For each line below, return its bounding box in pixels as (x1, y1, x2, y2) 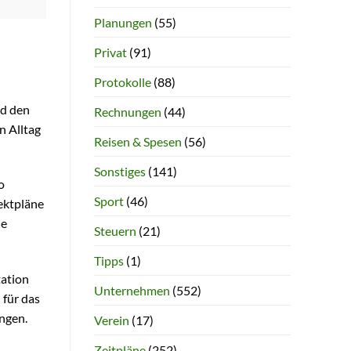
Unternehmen (93, 282, 170, 298)
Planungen (93, 14, 152, 30)
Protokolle (93, 74, 151, 89)
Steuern (93, 223, 136, 238)
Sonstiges (93, 163, 146, 179)
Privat (93, 44, 127, 60)
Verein (93, 312, 129, 327)
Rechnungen (93, 103, 161, 119)
